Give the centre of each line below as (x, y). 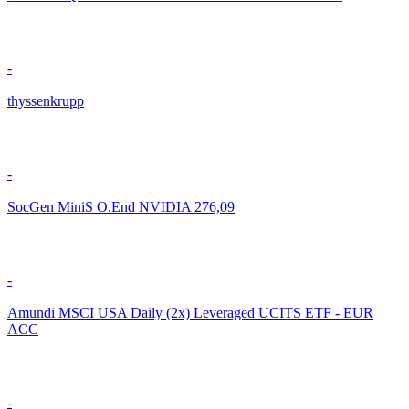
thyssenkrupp (46, 100)
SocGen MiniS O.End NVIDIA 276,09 (121, 206)
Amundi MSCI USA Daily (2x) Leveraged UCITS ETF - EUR (190, 312)
